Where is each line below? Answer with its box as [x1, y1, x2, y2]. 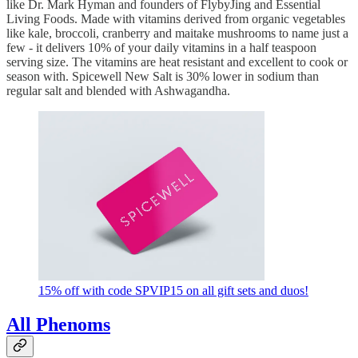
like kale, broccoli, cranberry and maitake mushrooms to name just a [6, 26, 348, 41]
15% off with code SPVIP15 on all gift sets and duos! [38, 284, 308, 298]
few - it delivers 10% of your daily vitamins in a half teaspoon [6, 41, 316, 55]
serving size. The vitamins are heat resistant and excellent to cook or [6, 55, 348, 70]
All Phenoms [6, 314, 110, 336]
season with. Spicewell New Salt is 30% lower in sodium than [6, 70, 319, 84]
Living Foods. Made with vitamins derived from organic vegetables [6, 12, 345, 26]
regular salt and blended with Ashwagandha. [6, 84, 230, 98]
